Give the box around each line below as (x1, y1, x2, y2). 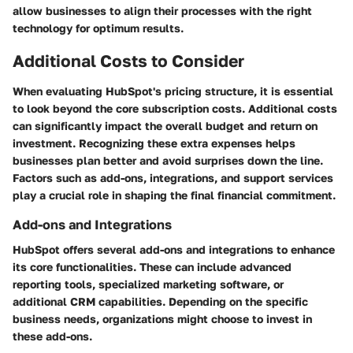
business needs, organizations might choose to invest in (13, 311, 312, 325)
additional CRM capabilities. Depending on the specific (13, 294, 308, 308)
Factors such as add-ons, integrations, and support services (13, 170, 333, 184)
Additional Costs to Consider (13, 50, 244, 71)
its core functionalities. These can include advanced (13, 259, 292, 273)
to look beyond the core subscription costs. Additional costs (13, 101, 337, 115)
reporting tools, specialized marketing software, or (13, 277, 284, 291)
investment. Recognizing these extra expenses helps (13, 136, 295, 150)
